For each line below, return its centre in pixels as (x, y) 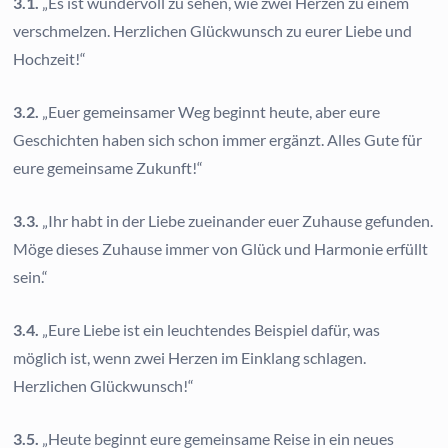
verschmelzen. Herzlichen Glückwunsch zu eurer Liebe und (213, 31)
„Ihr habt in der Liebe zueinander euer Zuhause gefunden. (236, 221)
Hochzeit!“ (50, 59)
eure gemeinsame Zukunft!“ (108, 168)
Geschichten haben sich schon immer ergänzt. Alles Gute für (218, 140)
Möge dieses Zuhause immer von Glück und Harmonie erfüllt (221, 249)
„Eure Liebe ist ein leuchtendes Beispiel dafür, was (210, 330)
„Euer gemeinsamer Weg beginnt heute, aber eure (210, 112)
